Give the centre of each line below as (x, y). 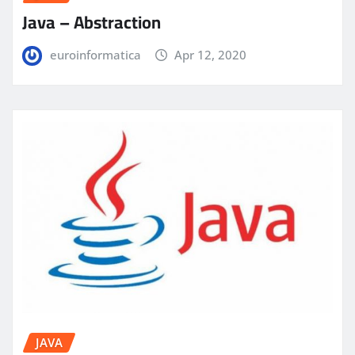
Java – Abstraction (92, 22)
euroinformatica (95, 54)
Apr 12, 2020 (211, 54)
